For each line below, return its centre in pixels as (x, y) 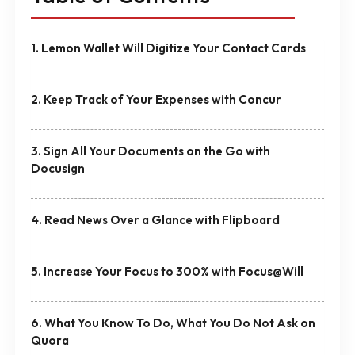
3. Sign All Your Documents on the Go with (150, 151)
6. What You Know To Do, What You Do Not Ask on (173, 323)
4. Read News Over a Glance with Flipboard (155, 219)
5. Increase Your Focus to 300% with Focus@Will (167, 271)
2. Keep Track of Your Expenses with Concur (156, 99)
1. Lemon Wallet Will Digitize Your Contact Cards (168, 48)
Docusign (57, 168)
